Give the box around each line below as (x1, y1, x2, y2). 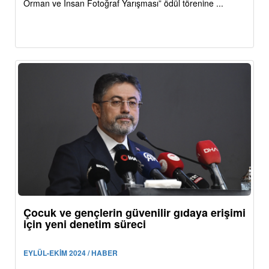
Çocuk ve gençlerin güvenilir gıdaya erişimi (23, 205, 246, 221)
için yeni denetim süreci (23, 216, 146, 232)
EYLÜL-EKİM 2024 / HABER (23, 247, 118, 259)
